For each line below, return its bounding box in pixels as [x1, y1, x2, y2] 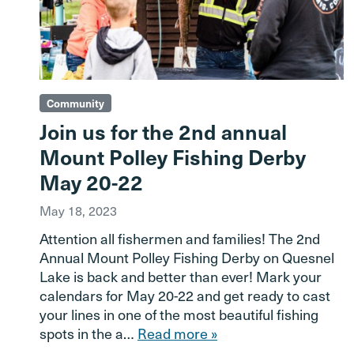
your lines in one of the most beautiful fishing [40, 303, 318, 325]
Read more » [137, 322, 217, 344]
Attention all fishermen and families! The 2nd [40, 227, 320, 249]
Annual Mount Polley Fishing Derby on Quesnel [40, 246, 334, 268]
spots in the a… [40, 322, 137, 344]
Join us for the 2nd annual [40, 116, 287, 145]
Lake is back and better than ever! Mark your [40, 265, 322, 287]
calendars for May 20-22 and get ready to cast [40, 284, 330, 306]
